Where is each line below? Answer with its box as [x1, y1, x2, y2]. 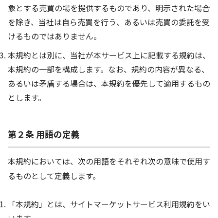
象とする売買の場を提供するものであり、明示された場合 [8, 1, 210, 14]
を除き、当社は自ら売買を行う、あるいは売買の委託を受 [8, 16, 210, 28]
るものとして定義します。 [8, 170, 100, 182]
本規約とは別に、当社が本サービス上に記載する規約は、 [8, 49, 210, 61]
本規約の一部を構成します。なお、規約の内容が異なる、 [8, 63, 209, 75]
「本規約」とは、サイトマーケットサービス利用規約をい [8, 198, 210, 210]
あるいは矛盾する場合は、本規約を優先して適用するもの [8, 77, 210, 89]
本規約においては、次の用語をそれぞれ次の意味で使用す [8, 155, 210, 167]
